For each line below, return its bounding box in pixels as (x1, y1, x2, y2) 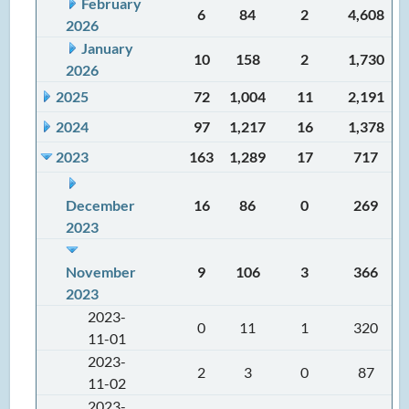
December (66, 196, 136, 214)
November (66, 263, 137, 280)
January (81, 39, 134, 57)
